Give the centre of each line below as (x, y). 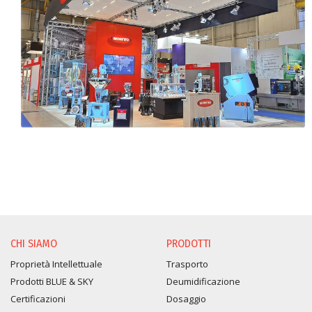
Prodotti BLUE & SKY (52, 282)
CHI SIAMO (34, 244)
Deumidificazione (203, 282)
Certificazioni (38, 299)
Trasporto (187, 264)
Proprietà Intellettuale (56, 264)
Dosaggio (186, 299)
